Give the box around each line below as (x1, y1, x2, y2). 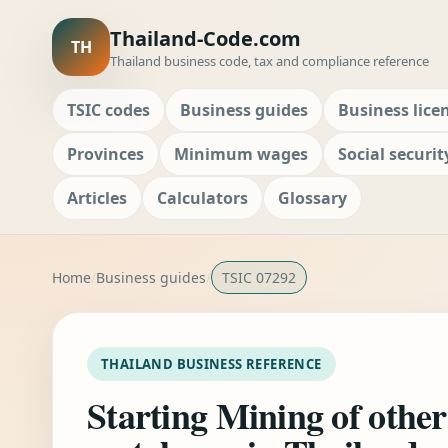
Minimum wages (174, 143, 308, 165)
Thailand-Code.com (110, 24, 301, 52)
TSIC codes (67, 99, 150, 121)
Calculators (157, 187, 248, 209)
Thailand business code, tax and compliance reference (110, 51, 429, 70)
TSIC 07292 (222, 268, 296, 287)
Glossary (278, 187, 347, 209)
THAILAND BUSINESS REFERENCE (101, 355, 322, 373)
